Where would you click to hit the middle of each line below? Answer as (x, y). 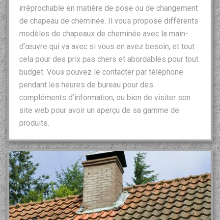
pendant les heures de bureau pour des (86, 84)
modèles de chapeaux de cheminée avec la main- (104, 33)
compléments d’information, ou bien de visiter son (105, 97)
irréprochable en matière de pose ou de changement (109, 8)
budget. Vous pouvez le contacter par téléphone (101, 72)
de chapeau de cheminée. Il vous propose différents (109, 21)
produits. (34, 123)
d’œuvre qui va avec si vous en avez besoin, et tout (107, 46)
